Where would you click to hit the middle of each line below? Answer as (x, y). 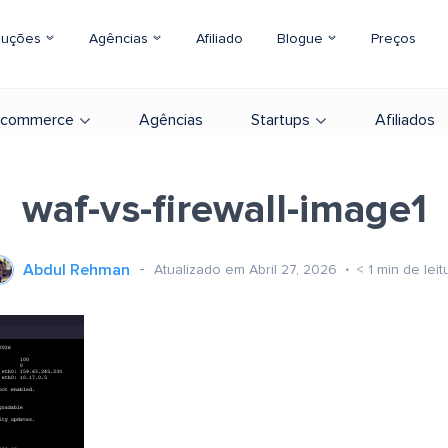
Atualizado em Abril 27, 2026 (247, 269)
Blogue (302, 39)
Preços (393, 39)
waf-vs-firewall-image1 (224, 210)
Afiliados (405, 120)
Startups (280, 120)
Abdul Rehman (76, 270)
